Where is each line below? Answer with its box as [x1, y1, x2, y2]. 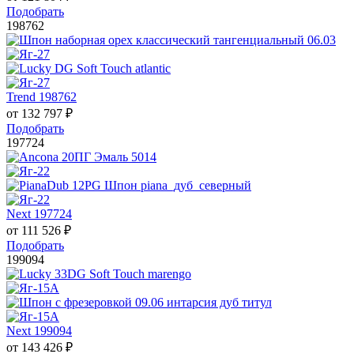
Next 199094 [6, 323, 72, 337]
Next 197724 [6, 206, 72, 220]
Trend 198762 [6, 89, 77, 104]
